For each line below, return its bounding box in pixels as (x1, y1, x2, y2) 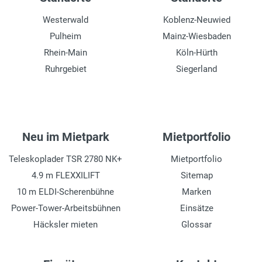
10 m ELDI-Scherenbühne (17, 187, 114, 198)
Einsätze (180, 203, 213, 214)
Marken (182, 187, 211, 198)
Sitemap (180, 170, 213, 181)
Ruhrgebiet (44, 64, 87, 75)
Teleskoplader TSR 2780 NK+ (9, 154, 122, 165)
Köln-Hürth (175, 47, 218, 58)
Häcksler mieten (33, 219, 98, 230)
